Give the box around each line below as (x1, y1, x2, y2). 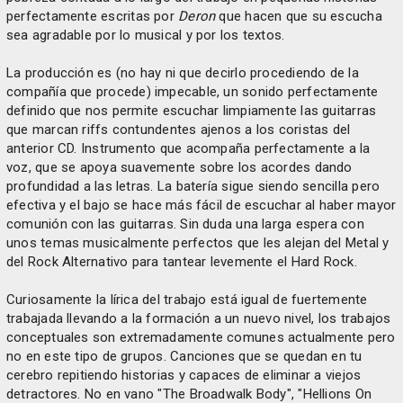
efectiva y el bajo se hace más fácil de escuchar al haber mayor (6, 197, 397, 213)
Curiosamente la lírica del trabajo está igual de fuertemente (6, 291, 368, 308)
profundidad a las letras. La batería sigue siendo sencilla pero (6, 178, 381, 194)
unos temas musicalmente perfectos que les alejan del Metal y (6, 235, 390, 251)
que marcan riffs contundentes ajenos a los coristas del (6, 121, 351, 138)
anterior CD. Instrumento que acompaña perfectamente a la (6, 140, 371, 157)
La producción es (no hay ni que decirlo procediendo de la (6, 65, 359, 81)
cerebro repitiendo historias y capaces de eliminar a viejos (6, 367, 362, 383)
